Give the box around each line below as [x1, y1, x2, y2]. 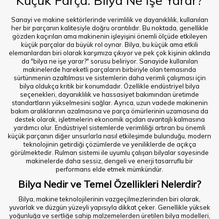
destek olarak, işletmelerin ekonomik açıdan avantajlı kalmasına [14, 115, 205, 123]
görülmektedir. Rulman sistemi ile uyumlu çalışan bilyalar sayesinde [10, 149, 209, 156]
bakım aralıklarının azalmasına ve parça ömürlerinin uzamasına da [11, 107, 208, 115]
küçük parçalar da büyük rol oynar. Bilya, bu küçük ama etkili [21, 41, 198, 48]
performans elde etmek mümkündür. [56, 165, 163, 173]
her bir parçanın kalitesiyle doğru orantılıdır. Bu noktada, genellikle [11, 24, 208, 32]
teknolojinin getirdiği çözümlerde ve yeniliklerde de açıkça [23, 140, 196, 148]
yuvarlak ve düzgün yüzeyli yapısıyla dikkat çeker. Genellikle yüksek [9, 203, 210, 211]
